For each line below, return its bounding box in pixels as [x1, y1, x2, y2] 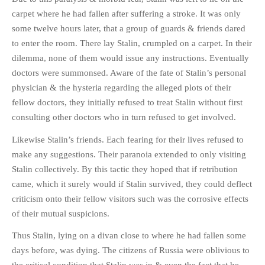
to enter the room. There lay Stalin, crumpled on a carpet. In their [12, 38, 252, 49]
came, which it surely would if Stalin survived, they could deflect [12, 179, 252, 189]
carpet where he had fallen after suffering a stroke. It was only [12, 9, 241, 19]
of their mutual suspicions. [12, 208, 109, 218]
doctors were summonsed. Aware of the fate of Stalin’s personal [12, 68, 246, 78]
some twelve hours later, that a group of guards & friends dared [12, 24, 245, 34]
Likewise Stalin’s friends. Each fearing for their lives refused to [12, 134, 244, 144]
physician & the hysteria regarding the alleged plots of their [12, 83, 231, 93]
